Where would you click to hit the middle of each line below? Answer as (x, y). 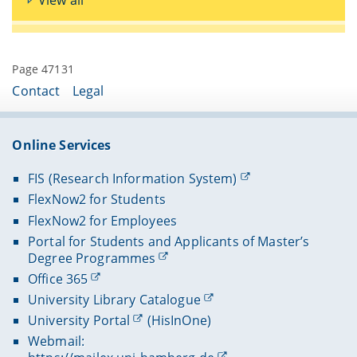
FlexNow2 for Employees (102, 220)
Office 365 (58, 279)
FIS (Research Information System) (132, 179)
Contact (36, 91)
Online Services (62, 145)
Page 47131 (43, 69)
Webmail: (56, 341)
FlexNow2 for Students (96, 200)
